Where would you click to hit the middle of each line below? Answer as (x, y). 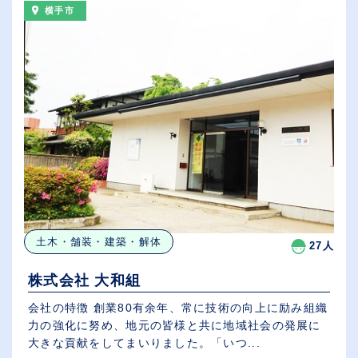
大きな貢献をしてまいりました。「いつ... (144, 342)
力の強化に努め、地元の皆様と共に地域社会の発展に (175, 325)
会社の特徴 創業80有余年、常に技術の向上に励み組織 (178, 307)
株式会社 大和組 (85, 280)
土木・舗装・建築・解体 (99, 241)
